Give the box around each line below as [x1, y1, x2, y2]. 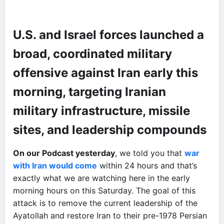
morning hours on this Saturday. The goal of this [13, 185, 195, 195]
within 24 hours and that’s [97, 160, 197, 170]
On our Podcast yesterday [13, 148, 115, 158]
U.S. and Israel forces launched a [13, 27, 204, 42]
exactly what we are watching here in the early [13, 173, 190, 183]
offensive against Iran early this [13, 65, 198, 80]
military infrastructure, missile [13, 103, 190, 118]
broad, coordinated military [13, 46, 172, 61]
